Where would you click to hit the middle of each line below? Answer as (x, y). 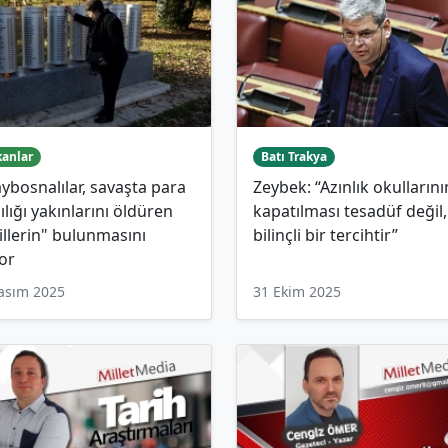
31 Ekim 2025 (297, 292)
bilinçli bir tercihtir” (325, 235)
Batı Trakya (293, 157)
